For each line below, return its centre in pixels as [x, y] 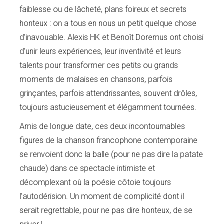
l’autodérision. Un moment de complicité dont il [102, 196]
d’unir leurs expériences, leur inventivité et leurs [100, 51]
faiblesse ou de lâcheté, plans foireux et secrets [103, 9]
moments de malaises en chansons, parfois [96, 79]
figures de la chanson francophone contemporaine [109, 140]
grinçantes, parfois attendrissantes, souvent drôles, [108, 93]
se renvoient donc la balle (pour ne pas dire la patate [111, 154]
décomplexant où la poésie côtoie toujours [95, 182]
